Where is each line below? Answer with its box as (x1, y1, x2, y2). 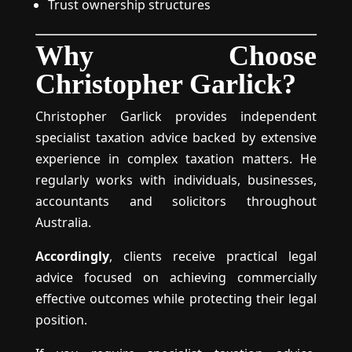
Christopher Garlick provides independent (35, 108, 317, 125)
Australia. (35, 214, 91, 231)
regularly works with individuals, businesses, (35, 171, 317, 189)
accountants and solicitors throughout (35, 192, 317, 210)
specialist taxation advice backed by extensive (35, 129, 317, 146)
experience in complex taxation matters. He (35, 150, 317, 167)
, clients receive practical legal (108, 247, 317, 265)
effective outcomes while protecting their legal (35, 290, 317, 307)
